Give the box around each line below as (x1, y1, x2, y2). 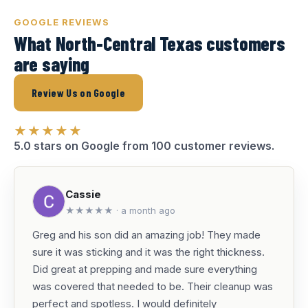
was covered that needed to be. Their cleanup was (32, 280, 273, 293)
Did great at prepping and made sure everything (32, 263, 257, 276)
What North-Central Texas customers (14, 32, 285, 55)
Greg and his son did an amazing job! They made (32, 228, 261, 241)
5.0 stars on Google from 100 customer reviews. (14, 139, 274, 153)
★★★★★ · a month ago (65, 204, 175, 216)
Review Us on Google (32, 86, 126, 99)
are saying (14, 52, 90, 76)
